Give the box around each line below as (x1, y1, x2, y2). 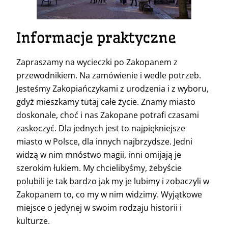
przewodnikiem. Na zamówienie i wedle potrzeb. (16, 69, 201, 81)
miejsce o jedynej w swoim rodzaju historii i (16, 202, 182, 213)
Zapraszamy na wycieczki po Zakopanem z (16, 56, 178, 68)
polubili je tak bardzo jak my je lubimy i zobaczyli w (16, 175, 209, 187)
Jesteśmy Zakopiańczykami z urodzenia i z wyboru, (16, 82, 209, 94)
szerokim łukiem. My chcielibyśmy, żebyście (16, 162, 182, 174)
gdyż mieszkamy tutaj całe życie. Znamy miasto (16, 96, 195, 107)
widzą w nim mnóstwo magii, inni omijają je (16, 149, 181, 160)
